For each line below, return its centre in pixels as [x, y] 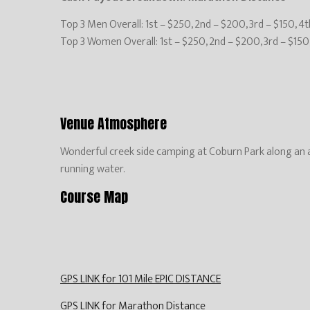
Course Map [94, 197]
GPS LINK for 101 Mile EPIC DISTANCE [140, 279]
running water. [93, 169]
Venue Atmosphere [113, 123]
